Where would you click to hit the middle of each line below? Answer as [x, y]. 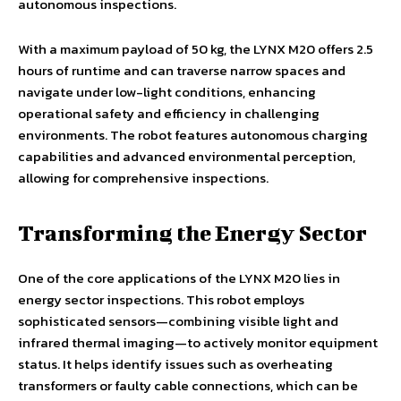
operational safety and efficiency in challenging [169, 113]
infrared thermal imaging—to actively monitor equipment [198, 342]
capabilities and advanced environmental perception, [187, 156]
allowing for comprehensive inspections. [143, 177]
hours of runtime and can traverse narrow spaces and [182, 70]
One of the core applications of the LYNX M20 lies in [179, 277]
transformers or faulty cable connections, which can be [188, 385]
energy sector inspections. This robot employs [161, 299]
